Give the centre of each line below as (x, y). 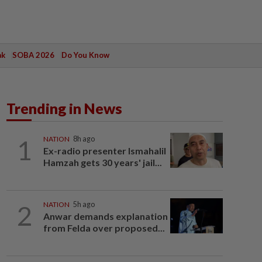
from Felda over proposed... (104, 228)
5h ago (84, 204)
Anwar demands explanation (105, 216)
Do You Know (85, 55)
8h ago (84, 139)
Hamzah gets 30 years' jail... (102, 162)
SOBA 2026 (33, 55)
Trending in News (64, 108)
